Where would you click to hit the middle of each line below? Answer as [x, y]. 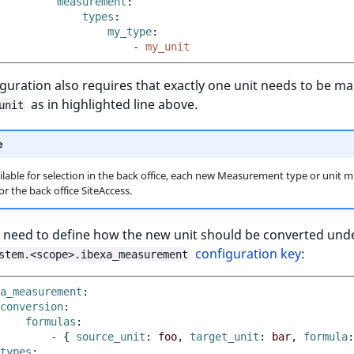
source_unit [107, 336]
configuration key [248, 253]
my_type [130, 31]
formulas [51, 321]
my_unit [168, 46]
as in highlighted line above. [113, 104]
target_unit [221, 336]
